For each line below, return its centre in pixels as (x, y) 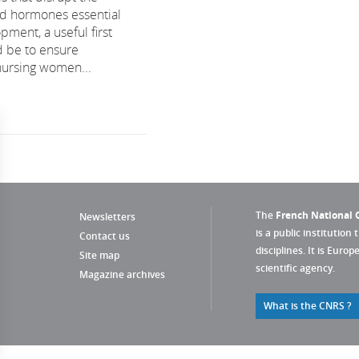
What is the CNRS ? (307, 306)
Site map (99, 255)
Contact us (105, 236)
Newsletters (107, 217)
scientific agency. (295, 268)
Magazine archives (122, 274)
